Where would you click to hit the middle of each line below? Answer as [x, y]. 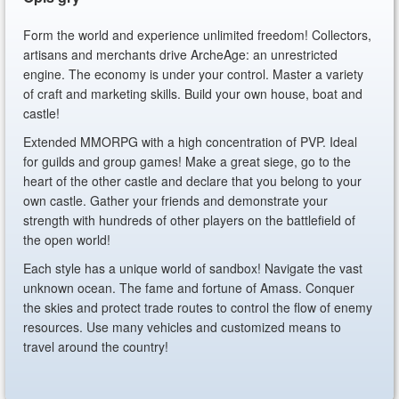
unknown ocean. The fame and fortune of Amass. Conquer [189, 288]
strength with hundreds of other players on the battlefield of [190, 220]
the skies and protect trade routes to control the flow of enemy [198, 307]
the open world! [67, 240]
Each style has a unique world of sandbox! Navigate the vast [193, 268]
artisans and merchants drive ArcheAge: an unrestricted [181, 54]
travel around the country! [96, 346]
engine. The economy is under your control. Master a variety [194, 74]
